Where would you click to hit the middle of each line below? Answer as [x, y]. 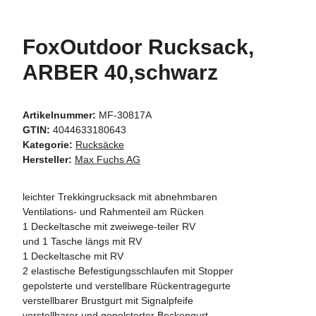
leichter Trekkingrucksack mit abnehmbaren [120, 196]
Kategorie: [49, 144]
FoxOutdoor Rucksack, [138, 47]
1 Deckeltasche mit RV [73, 256]
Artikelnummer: [61, 115]
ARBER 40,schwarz [120, 72]
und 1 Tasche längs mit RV [82, 241]
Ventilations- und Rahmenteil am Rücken [113, 211]
